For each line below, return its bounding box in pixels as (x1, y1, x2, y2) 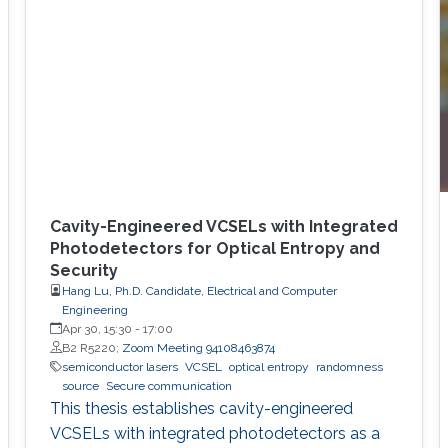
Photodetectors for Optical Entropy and (49, 238, 380, 258)
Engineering (61, 302, 128, 317)
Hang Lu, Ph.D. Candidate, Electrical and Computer (61, 283, 337, 298)
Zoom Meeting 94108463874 (121, 340, 275, 355)
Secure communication (105, 378, 232, 393)
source (61, 378, 99, 393)
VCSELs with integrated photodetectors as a (49, 423, 380, 443)
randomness (315, 359, 383, 374)
